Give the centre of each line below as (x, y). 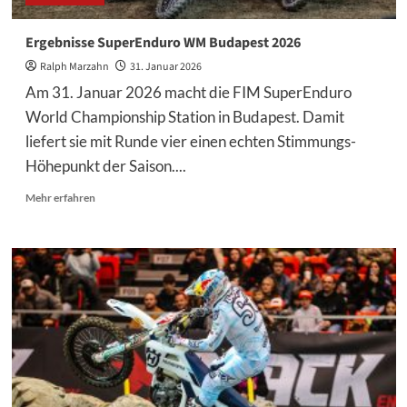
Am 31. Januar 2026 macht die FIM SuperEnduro (188, 92)
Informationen (129, 212)
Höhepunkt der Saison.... (105, 166)
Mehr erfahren (60, 198)
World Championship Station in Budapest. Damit (184, 117)
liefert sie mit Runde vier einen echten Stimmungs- (190, 141)
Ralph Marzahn (74, 67)
